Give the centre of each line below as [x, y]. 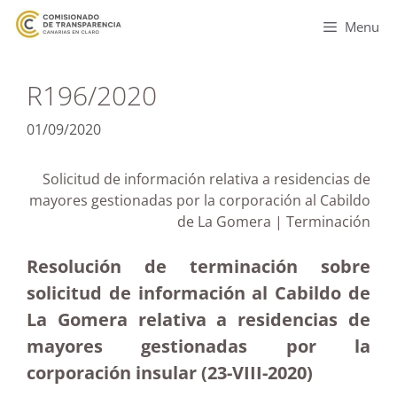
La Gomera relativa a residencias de [198, 319]
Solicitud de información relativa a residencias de [206, 179]
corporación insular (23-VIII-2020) [170, 373]
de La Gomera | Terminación [274, 222]
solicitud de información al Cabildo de [198, 293]
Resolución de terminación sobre [198, 266]
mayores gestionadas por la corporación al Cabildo [200, 200]
